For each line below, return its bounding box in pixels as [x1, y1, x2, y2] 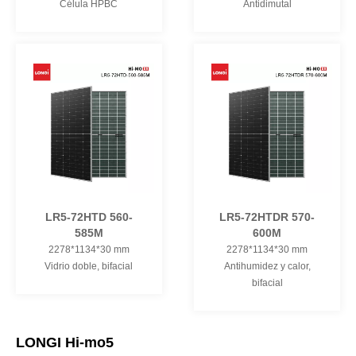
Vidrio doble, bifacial [44, 261, 133, 273]
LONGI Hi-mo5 [16, 334, 114, 350]
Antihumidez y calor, [223, 261, 311, 273]
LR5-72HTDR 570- [219, 211, 315, 224]
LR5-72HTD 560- [44, 211, 133, 224]
